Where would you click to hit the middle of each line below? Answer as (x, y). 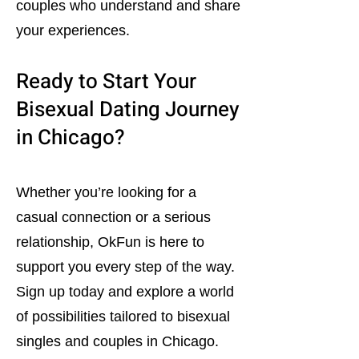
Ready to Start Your (106, 82)
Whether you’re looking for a (106, 192)
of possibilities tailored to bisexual (123, 317)
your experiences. (73, 30)
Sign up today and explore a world (125, 292)
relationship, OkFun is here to (110, 242)
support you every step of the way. (125, 267)
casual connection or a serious (113, 217)
